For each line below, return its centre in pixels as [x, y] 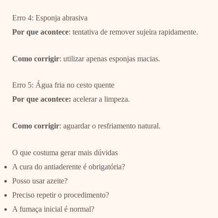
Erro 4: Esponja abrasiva [50, 18]
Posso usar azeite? [40, 181]
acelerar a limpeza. [100, 99]
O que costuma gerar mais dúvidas [65, 152]
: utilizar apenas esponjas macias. [109, 58]
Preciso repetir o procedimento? [60, 195]
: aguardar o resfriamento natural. [110, 126]
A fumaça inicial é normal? [53, 209]
